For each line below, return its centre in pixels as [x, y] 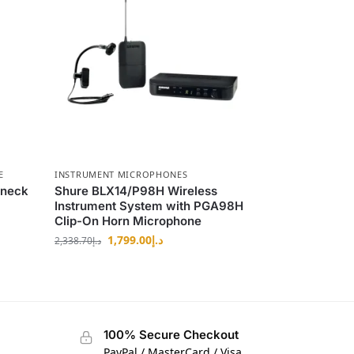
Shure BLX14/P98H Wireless [136, 190]
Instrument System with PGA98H [149, 205]
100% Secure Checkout [171, 334]
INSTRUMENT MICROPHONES [121, 174]
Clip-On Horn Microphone [128, 220]
